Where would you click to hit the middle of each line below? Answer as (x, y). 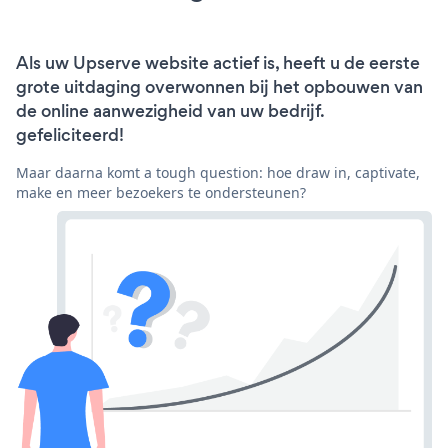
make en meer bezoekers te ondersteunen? (161, 193)
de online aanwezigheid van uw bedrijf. (170, 111)
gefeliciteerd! (70, 135)
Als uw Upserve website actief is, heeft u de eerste (218, 63)
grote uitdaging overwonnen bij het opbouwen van (219, 87)
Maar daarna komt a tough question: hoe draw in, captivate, (218, 173)
